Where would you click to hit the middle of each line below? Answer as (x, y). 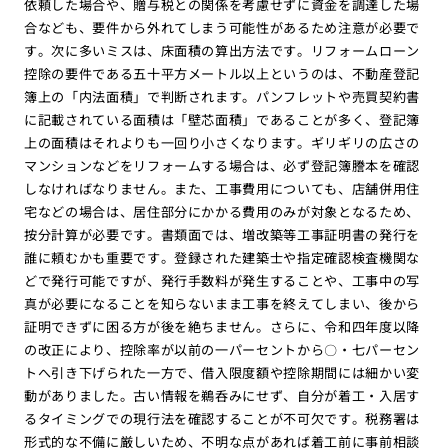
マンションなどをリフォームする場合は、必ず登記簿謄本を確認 (222, 166)
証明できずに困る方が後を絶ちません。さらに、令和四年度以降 (222, 327)
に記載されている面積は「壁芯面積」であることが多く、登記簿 (222, 120)
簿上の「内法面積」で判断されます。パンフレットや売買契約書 (222, 97)
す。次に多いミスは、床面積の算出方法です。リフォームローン (222, 51)
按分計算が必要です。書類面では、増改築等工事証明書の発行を (222, 235)
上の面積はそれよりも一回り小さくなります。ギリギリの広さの (222, 143)
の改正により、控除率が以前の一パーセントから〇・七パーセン (222, 350)
